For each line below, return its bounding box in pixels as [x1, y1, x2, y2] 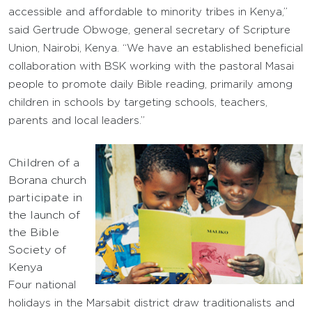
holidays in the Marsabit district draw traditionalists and [8, 299, 295, 308]
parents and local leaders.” [8, 116, 145, 125]
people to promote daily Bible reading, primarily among [8, 80, 292, 89]
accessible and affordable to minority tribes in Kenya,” [8, 8, 288, 17]
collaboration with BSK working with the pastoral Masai [8, 62, 294, 71]
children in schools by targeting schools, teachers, [8, 98, 267, 107]
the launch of [8, 210, 80, 221]
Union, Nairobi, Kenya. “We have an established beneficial [8, 44, 303, 53]
